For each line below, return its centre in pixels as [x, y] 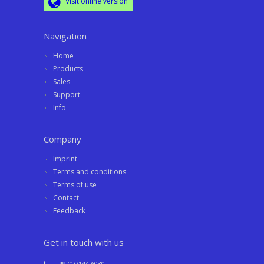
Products [68, 69]
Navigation [65, 36]
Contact [66, 198]
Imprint [65, 159]
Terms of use [75, 185]
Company [62, 139]
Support [67, 95]
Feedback [69, 211]
